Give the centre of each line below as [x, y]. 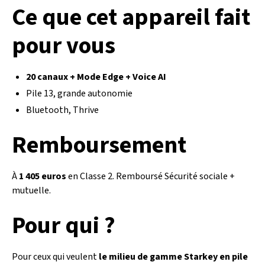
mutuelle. [31, 190]
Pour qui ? [64, 226]
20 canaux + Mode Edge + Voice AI [96, 77]
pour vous [64, 46]
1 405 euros [43, 176]
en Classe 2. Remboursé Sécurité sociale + [151, 176]
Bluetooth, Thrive [62, 110]
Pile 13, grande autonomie [79, 93]
